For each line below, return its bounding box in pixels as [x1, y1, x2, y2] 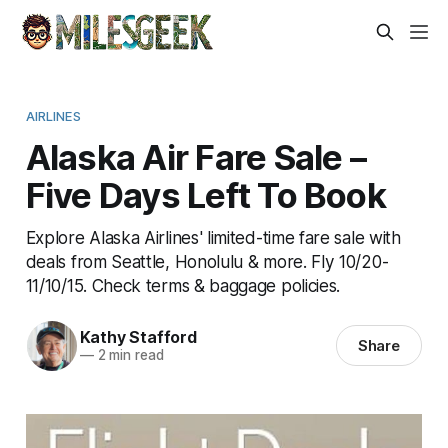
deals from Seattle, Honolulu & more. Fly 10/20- [25, 250, 389, 272]
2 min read [93, 347, 164, 364]
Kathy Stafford [79, 327, 197, 348]
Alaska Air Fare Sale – [25, 135, 366, 178]
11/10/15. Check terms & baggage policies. [25, 274, 341, 296]
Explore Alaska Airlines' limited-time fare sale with [25, 226, 401, 248]
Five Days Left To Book [25, 173, 386, 216]
